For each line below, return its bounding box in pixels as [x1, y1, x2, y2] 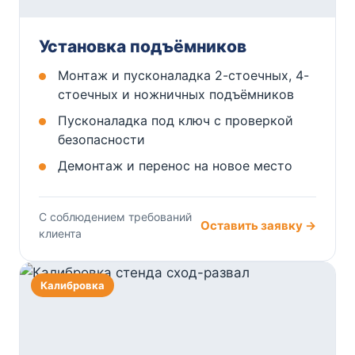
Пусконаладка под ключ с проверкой [58, 113, 293, 129]
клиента [39, 227, 82, 241]
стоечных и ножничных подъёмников [58, 86, 294, 103]
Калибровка [40, 279, 105, 292]
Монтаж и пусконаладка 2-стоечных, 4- [58, 67, 309, 84]
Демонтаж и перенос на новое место [58, 158, 292, 174]
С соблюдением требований [39, 210, 192, 224]
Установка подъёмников [39, 36, 246, 57]
